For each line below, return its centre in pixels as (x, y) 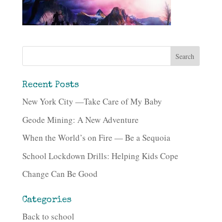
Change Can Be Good (60, 174)
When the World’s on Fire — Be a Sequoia (96, 138)
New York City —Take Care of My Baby (92, 101)
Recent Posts (50, 85)
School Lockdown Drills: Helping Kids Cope (100, 156)
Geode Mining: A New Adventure (80, 119)
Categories (47, 200)
